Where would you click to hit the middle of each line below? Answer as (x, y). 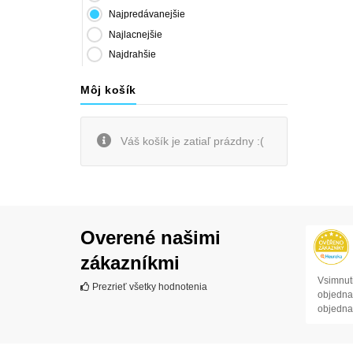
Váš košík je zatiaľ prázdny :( (191, 141)
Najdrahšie (132, 55)
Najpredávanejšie (147, 15)
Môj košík (108, 90)
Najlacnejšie (136, 34)
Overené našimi (150, 238)
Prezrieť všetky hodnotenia (149, 287)
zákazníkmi (130, 263)
